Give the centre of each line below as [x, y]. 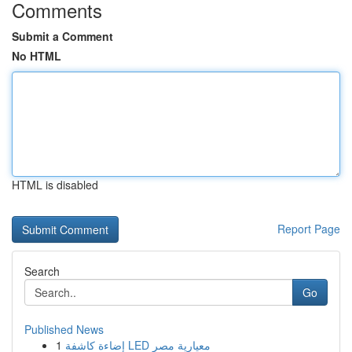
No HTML [37, 56]
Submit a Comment [62, 36]
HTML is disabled [55, 185]
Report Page [309, 229]
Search [42, 271]
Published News [64, 329]
